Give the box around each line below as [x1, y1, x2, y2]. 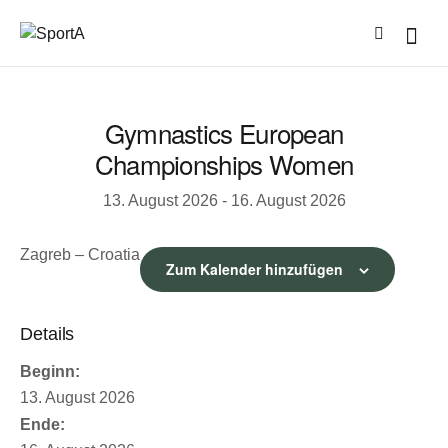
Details [20, 322, 75, 344]
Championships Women [94, 145, 354, 183]
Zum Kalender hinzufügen [166, 258, 343, 279]
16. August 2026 [230, 192, 346, 210]
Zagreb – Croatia [20, 245, 140, 263]
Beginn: [20, 362, 80, 380]
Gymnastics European [104, 114, 344, 152]
